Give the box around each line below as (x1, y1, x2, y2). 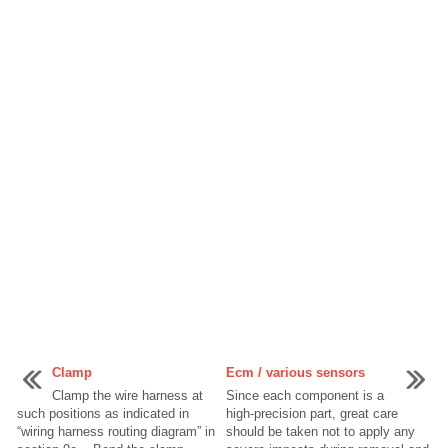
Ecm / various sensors (226, 365, 365, 381)
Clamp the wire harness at (52, 388, 203, 404)
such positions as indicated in (17, 406, 189, 422)
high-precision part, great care (226, 406, 398, 422)
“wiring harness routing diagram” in (17, 424, 215, 440)
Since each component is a (226, 388, 384, 404)
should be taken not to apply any (226, 424, 415, 440)
